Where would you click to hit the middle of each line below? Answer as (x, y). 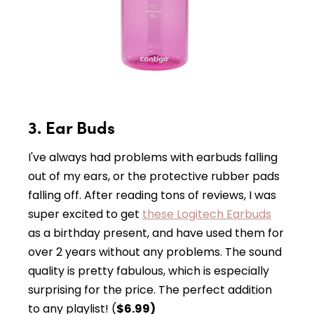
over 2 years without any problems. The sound (155, 252)
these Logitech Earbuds (207, 214)
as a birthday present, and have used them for (156, 233)
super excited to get (85, 214)
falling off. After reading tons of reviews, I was (152, 195)
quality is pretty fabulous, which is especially (149, 271)
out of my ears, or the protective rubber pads (154, 176)
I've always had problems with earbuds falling (153, 157)
